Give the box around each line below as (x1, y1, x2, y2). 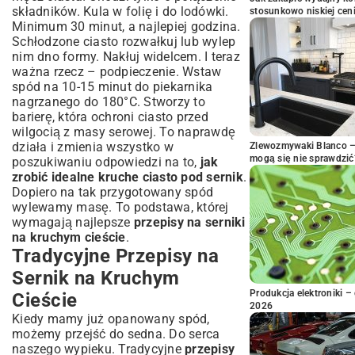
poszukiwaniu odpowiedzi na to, (12, 155, 200, 170)
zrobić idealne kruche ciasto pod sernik (12, 170, 243, 185)
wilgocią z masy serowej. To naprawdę (12, 124, 235, 139)
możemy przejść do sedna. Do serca (12, 326, 220, 342)
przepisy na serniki (133, 215, 246, 230)
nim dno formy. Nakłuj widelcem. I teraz (12, 49, 240, 64)
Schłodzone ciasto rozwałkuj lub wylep (12, 34, 236, 49)
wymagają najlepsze (12, 215, 134, 230)
